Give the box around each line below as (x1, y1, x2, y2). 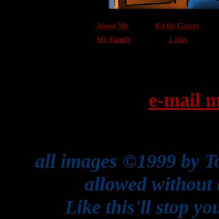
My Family (97, 35, 131, 44)
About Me (96, 22, 128, 30)
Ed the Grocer (155, 22, 199, 30)
